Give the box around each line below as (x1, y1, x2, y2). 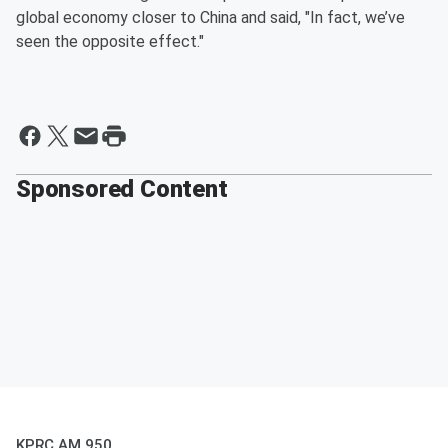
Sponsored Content (16, 174, 228, 203)
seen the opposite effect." (16, 31, 204, 51)
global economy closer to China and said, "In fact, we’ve (16, 7, 405, 27)
